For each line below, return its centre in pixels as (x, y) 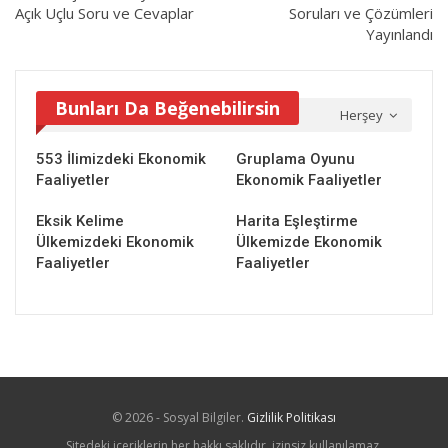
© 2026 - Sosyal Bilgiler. (179, 418)
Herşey (363, 115)
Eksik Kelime (80, 220)
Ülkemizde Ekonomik (309, 241)
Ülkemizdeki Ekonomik (115, 241)
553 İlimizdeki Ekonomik (121, 158)
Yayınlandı (399, 34)
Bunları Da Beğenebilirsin (167, 108)
